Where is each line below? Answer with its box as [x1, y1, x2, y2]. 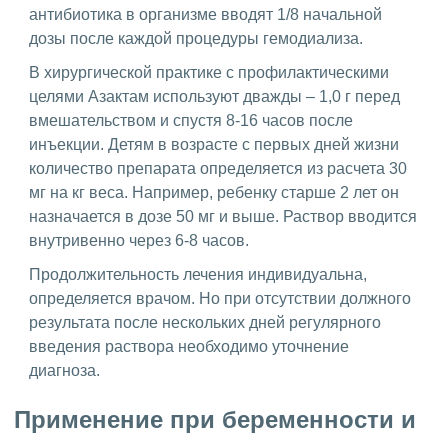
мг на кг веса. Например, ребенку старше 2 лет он [29, 183, 399, 201]
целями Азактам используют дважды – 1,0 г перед [29, 87, 400, 105]
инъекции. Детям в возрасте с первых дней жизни [29, 135, 399, 153]
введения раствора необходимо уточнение [29, 337, 349, 355]
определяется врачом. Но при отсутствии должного [29, 289, 411, 307]
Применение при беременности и [14, 405, 416, 433]
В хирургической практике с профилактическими [29, 63, 389, 81]
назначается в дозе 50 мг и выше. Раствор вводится [29, 207, 417, 225]
